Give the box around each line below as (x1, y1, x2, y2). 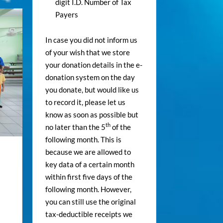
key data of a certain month (45, 159, 134, 169)
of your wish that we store (45, 47, 130, 57)
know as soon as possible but (45, 110, 138, 119)
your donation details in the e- (45, 60, 142, 69)
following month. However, (45, 184, 131, 194)
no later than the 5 (45, 122, 106, 131)
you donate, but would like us (45, 85, 139, 94)
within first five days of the (45, 172, 132, 181)
